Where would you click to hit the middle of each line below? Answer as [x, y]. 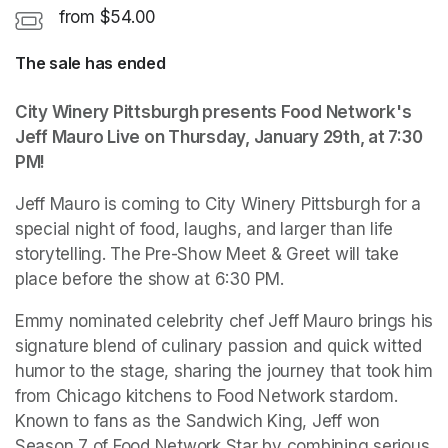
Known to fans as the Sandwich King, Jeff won [197, 420]
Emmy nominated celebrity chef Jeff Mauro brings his [224, 320]
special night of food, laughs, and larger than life [204, 228]
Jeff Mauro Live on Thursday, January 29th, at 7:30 [219, 136]
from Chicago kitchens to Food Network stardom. [206, 395]
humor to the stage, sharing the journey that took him [224, 370]
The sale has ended [90, 62]
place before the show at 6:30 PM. [149, 278]
